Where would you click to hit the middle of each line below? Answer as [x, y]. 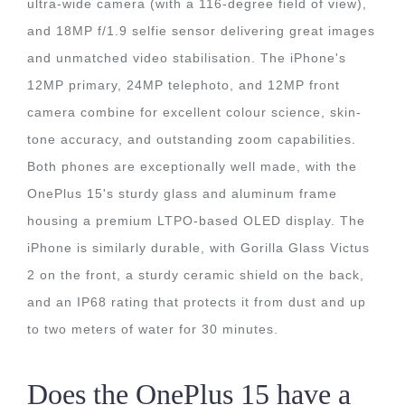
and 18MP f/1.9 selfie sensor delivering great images [201, 31]
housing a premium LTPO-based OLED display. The [196, 221]
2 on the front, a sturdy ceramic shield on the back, [196, 275]
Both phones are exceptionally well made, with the [192, 166]
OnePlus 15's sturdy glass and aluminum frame [182, 193]
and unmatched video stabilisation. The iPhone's [187, 58]
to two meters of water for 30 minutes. [153, 329]
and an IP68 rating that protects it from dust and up [197, 302]
